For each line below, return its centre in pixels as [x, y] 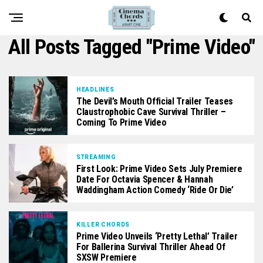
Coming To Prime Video [122, 122]
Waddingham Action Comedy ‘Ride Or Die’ [155, 190]
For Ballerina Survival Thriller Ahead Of [151, 247]
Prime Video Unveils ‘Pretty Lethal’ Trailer [157, 236]
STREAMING [96, 157]
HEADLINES [95, 89]
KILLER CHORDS [103, 224]
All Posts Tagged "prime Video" [131, 47]
